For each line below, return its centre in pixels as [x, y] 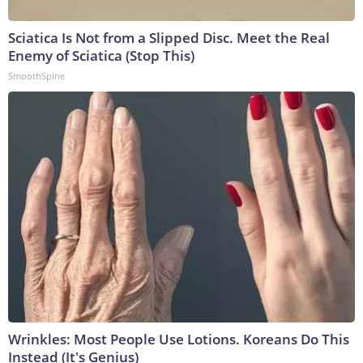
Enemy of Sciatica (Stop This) [101, 56]
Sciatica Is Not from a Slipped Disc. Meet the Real [169, 38]
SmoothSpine [36, 76]
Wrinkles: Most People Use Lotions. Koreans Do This [179, 340]
